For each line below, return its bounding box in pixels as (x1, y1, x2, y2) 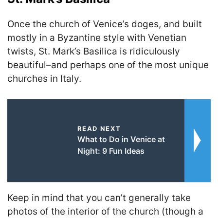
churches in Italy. (7, 73, 81, 84)
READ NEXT (77, 125, 121, 133)
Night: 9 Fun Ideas (77, 146, 145, 156)
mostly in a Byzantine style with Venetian (7, 32, 186, 43)
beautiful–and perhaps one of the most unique (7, 59, 209, 71)
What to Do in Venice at (77, 134, 165, 145)
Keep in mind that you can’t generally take (7, 192, 191, 204)
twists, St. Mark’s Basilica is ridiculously (7, 45, 180, 57)
